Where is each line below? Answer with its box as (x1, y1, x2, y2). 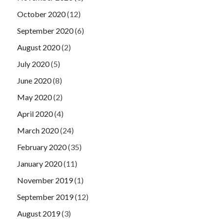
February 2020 (17, 142, 66, 152)
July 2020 (17, 59, 49, 68)
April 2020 (17, 109, 53, 118)
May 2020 (17, 92, 52, 102)
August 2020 (17, 42, 60, 52)
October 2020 (17, 9, 66, 19)
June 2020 (17, 75, 51, 85)
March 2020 (17, 125, 59, 135)
